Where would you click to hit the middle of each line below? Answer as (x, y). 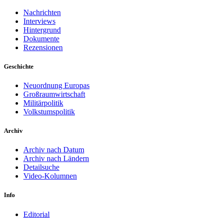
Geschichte (19, 66)
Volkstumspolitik (49, 111)
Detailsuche (41, 167)
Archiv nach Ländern (56, 159)
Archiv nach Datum (54, 150)
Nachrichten (42, 12)
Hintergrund (42, 30)
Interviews (39, 21)
